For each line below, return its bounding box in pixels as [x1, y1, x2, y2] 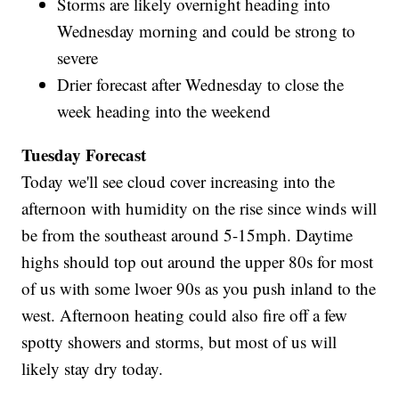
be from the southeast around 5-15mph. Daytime [21, 224, 354, 247]
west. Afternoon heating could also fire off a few [21, 304, 348, 327]
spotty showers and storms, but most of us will [21, 330, 338, 354]
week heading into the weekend [57, 100, 272, 123]
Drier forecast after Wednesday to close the [57, 73, 345, 96]
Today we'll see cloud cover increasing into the [21, 170, 336, 193]
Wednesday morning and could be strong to [57, 20, 356, 43]
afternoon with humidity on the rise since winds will [21, 197, 378, 220]
